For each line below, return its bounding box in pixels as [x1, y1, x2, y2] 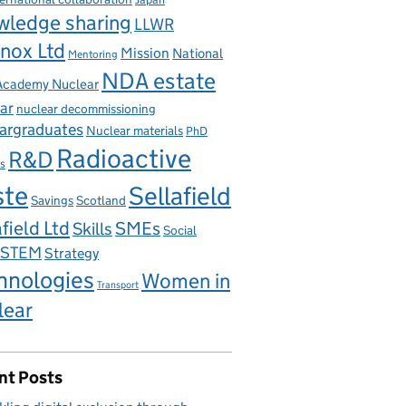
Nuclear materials [86, 123, 183, 139]
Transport [97, 279, 139, 291]
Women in [141, 268, 230, 294]
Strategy [44, 245, 99, 262]
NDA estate [101, 66, 216, 95]
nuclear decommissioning [16, 101, 156, 117]
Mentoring [68, 48, 118, 61]
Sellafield [129, 179, 231, 212]
